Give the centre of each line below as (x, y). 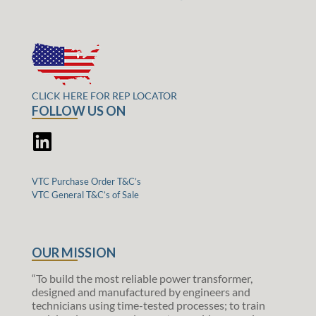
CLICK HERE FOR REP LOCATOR (104, 96)
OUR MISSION (74, 253)
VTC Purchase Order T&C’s (86, 182)
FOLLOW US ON (79, 111)
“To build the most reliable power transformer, (142, 279)
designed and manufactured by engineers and (141, 292)
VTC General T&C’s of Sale (85, 195)
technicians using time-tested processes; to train (148, 305)
